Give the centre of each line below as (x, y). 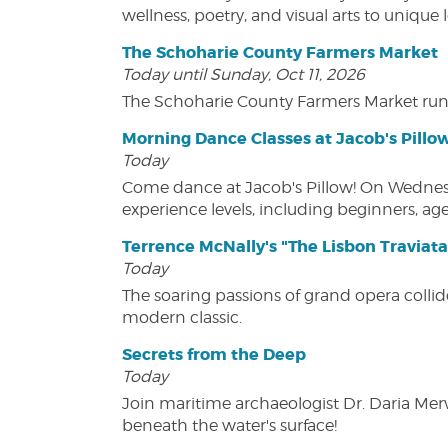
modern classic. (182, 318)
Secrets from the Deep (214, 355)
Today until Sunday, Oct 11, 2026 (243, 75)
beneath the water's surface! (229, 426)
